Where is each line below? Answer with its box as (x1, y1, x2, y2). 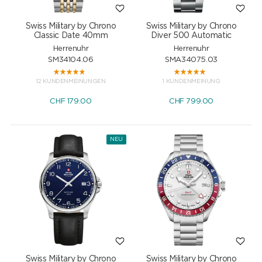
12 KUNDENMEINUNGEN (36, 78, 106, 84)
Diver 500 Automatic (151, 31, 232, 40)
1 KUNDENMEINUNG (162, 78, 220, 84)
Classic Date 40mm (33, 31, 108, 40)
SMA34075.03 (165, 56, 218, 64)
